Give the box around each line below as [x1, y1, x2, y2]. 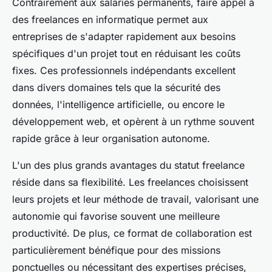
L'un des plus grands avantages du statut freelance [12, 159, 245, 172]
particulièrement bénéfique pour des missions [12, 244, 220, 257]
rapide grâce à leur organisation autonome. [12, 132, 210, 145]
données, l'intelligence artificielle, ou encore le [12, 98, 225, 111]
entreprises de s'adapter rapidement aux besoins [12, 30, 236, 43]
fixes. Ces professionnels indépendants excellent [12, 64, 236, 77]
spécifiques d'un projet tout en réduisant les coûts [12, 47, 240, 60]
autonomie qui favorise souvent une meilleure [12, 210, 220, 223]
